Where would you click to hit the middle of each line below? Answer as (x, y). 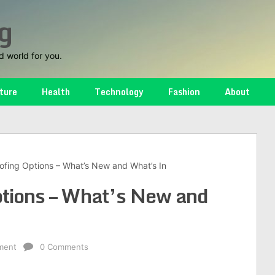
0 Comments (64, 247)
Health (56, 92)
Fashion (184, 92)
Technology (119, 92)
